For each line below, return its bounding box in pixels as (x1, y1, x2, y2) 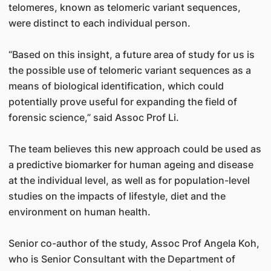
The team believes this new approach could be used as (8, 143, 261, 155)
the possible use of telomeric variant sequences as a (8, 64, 251, 76)
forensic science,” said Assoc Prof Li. (8, 111, 179, 123)
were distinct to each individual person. (8, 17, 191, 29)
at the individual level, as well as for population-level (8, 174, 250, 186)
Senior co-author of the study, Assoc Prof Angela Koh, (8, 237, 260, 249)
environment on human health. (8, 206, 151, 218)
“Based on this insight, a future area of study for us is (8, 48, 255, 60)
